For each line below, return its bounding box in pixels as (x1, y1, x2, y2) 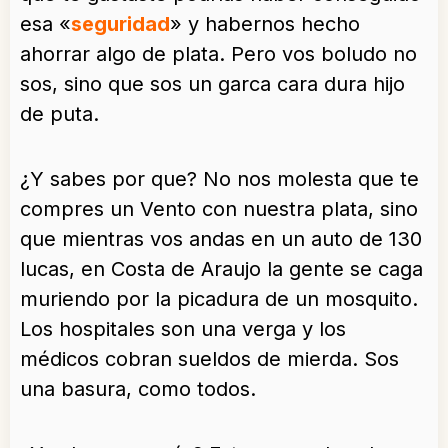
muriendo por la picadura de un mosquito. (20, 287, 418, 312)
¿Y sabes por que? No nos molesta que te (20, 167, 419, 192)
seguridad (71, 12, 170, 37)
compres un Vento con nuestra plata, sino (20, 197, 418, 222)
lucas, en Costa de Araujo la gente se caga (20, 257, 423, 282)
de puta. (20, 102, 99, 127)
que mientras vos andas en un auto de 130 (20, 227, 422, 252)
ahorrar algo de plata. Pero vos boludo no (20, 42, 417, 67)
